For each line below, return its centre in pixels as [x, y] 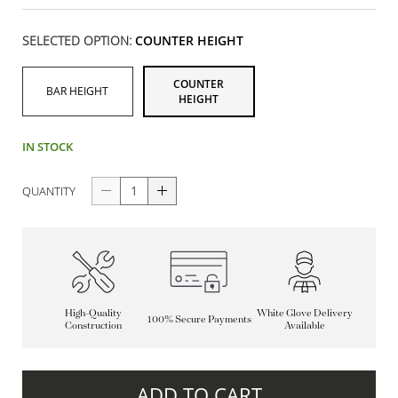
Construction [93, 325]
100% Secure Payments [199, 318]
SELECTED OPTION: [79, 40]
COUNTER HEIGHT [189, 40]
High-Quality [93, 311]
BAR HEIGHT [78, 92]
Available [304, 325]
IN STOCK [48, 146]
